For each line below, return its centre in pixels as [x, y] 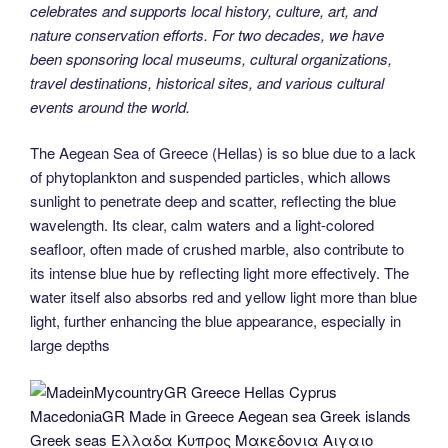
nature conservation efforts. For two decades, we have [207, 34]
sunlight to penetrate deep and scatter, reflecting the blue [213, 201]
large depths [70, 345]
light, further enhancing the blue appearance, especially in [215, 321]
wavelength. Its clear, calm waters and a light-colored [202, 225]
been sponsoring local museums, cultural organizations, [211, 58]
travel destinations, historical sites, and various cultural [207, 82]
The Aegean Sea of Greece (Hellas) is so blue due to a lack [223, 153]
